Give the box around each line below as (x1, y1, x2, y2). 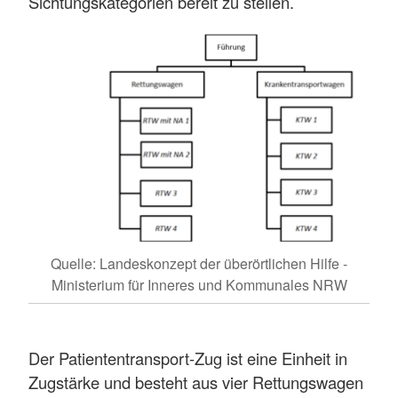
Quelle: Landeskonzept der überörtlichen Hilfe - (51, 252, 347, 274)
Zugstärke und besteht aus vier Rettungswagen (28, 370, 363, 394)
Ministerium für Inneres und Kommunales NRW (51, 274, 347, 295)
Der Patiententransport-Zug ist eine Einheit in (28, 346, 347, 370)
